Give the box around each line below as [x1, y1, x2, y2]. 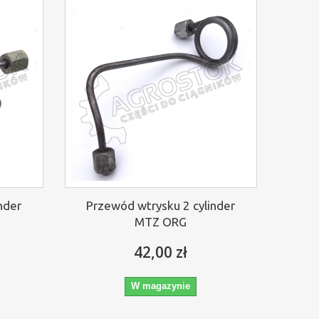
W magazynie [131, 280, 191, 291]
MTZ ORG [135, 214, 187, 229]
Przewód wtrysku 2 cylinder [86, 198, 236, 212]
